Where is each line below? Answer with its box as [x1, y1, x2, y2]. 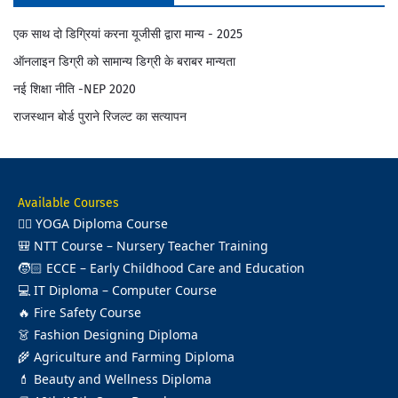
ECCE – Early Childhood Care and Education [46, 259, 305, 276]
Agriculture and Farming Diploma [34, 348, 235, 365]
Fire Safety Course [34, 304, 141, 321]
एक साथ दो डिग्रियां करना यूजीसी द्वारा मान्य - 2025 [13, 27, 243, 42]
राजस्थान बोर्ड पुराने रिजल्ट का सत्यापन [13, 109, 187, 124]
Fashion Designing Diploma [34, 326, 198, 343]
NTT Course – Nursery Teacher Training [34, 237, 268, 254]
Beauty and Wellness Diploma [34, 370, 211, 387]
